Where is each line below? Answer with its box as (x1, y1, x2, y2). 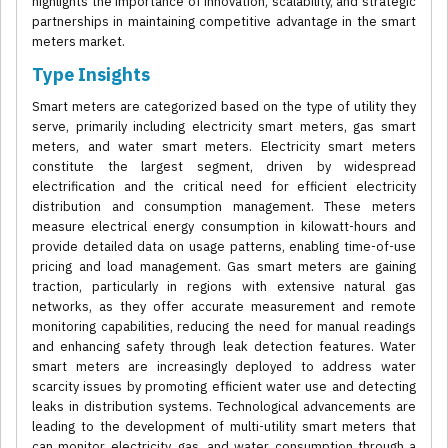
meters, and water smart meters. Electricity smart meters (32, 138, 416, 156)
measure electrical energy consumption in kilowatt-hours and (32, 218, 416, 236)
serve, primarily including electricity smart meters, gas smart (32, 118, 416, 136)
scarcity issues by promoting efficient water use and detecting (32, 378, 416, 396)
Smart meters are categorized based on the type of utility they (32, 98, 416, 116)
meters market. (32, 33, 125, 51)
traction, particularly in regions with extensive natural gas (32, 278, 416, 296)
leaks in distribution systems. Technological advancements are (32, 398, 416, 416)
